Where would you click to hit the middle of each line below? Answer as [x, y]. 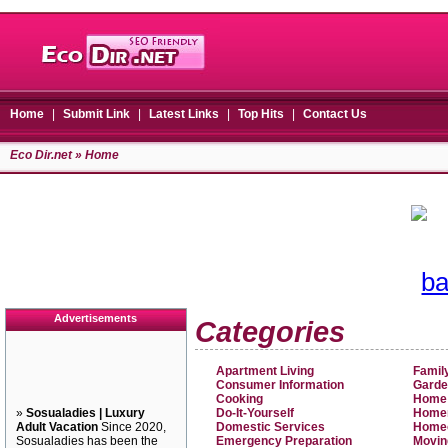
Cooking [239, 399]
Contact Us [335, 114]
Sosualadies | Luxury [85, 413]
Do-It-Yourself [255, 413]
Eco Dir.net [41, 155]
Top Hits [261, 114]
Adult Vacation [57, 427]
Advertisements [96, 318]
